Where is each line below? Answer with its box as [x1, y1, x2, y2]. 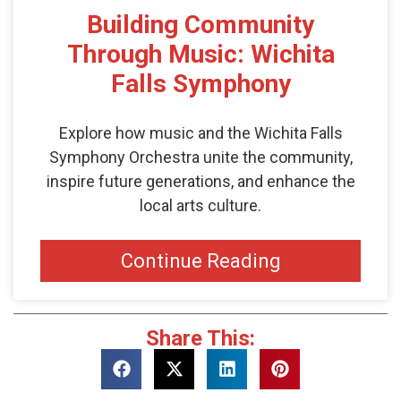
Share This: [146, 325, 255, 351]
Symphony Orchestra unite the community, [48, 147, 353, 166]
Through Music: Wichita [66, 38, 335, 69]
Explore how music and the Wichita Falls [58, 123, 343, 142]
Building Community [87, 9, 314, 39]
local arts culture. [140, 195, 261, 215]
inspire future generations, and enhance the [46, 171, 355, 191]
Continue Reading [120, 249, 281, 272]
